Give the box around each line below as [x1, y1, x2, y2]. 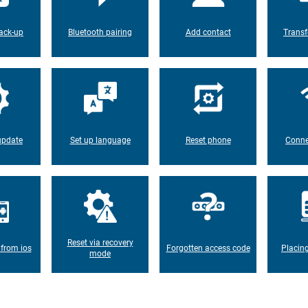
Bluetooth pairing [68, 27, 132, 37]
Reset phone [185, 135, 231, 145]
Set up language [69, 135, 131, 145]
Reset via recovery [67, 237, 133, 247]
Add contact [185, 27, 231, 37]
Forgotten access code [166, 243, 250, 253]
